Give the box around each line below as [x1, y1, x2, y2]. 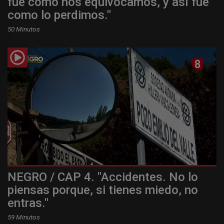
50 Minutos [7, 25, 40, 33]
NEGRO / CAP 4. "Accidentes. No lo [7, 170, 198, 184]
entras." [7, 196, 48, 210]
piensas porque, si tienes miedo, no [7, 183, 198, 197]
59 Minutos [7, 213, 40, 221]
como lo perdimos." [7, 8, 111, 22]
